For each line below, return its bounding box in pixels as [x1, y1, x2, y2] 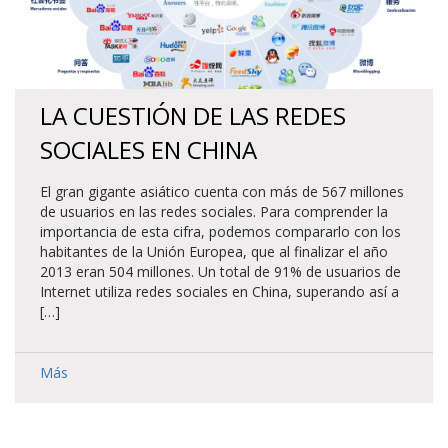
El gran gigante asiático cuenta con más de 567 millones [40, 182, 404, 202]
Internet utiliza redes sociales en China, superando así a [40, 282, 399, 302]
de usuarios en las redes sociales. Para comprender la [40, 202, 388, 222]
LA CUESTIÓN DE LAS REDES [40, 99, 346, 133]
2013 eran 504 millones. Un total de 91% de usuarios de [40, 262, 401, 282]
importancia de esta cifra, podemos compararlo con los [40, 222, 401, 242]
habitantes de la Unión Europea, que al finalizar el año [40, 242, 388, 262]
